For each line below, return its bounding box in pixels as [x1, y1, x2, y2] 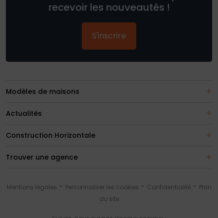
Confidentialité [146, 183, 191, 192]
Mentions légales [6, 183, 57, 192]
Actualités [6, 109, 42, 119]
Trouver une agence [6, 152, 78, 163]
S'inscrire [92, 30, 126, 42]
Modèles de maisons [6, 87, 79, 97]
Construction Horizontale [6, 130, 95, 141]
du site [99, 195, 119, 203]
